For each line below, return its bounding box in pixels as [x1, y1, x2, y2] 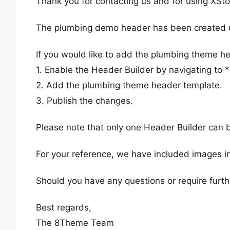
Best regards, [36, 202, 91, 213]
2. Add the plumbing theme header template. [36, 80, 222, 90]
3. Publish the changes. [36, 95, 133, 106]
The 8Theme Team [36, 218, 114, 228]
